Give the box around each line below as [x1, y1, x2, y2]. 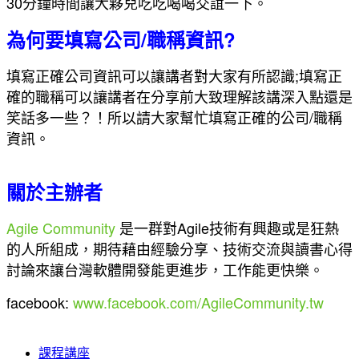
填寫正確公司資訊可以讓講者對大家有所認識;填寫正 [6, 64, 342, 86]
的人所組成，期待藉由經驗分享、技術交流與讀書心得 [6, 237, 353, 259]
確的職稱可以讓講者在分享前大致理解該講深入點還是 [6, 85, 353, 107]
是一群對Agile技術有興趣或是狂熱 [115, 216, 339, 238]
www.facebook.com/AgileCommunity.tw [73, 291, 324, 313]
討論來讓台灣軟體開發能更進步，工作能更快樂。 [6, 258, 324, 280]
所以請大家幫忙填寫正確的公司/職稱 [107, 106, 342, 127]
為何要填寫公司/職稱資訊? [6, 25, 236, 53]
